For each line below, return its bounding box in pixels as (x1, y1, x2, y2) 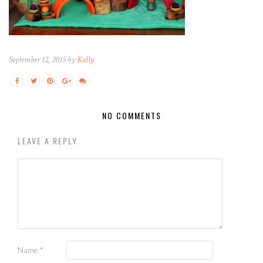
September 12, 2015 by (9, 53, 77, 65)
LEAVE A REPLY (18, 134, 77, 147)
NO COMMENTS (102, 109, 161, 122)
